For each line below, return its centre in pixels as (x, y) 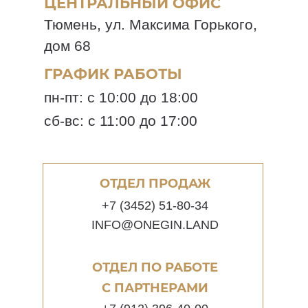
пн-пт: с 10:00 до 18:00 (121, 97)
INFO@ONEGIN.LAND (155, 225)
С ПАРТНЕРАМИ (155, 288)
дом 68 (67, 46)
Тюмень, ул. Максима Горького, (151, 24)
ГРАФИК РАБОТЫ (113, 74)
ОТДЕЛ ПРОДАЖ (155, 184)
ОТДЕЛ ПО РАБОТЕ (155, 267)
